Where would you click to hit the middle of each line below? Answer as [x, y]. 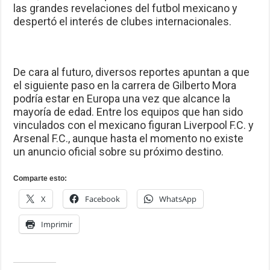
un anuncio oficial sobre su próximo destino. [119, 152]
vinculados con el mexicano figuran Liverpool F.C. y [134, 125]
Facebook [103, 199]
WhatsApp [178, 199]
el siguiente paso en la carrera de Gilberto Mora [125, 86]
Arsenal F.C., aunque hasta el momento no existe [129, 139]
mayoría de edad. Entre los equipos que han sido [128, 112]
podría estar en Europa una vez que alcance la [122, 99]
